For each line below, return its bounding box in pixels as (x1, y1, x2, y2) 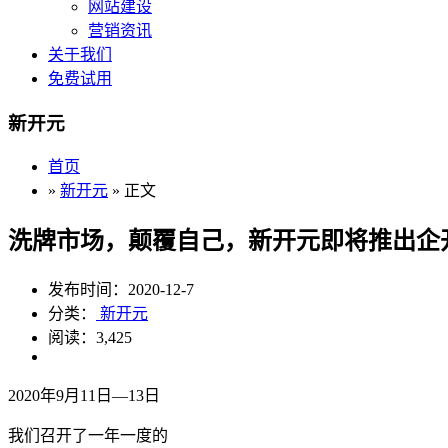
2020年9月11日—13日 (8, 387, 160, 405)
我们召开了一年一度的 (8, 427, 168, 445)
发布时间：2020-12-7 (48, 281, 194, 299)
